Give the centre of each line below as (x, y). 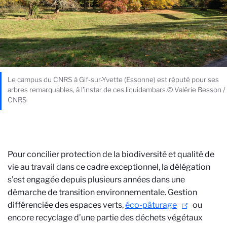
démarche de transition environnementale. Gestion (102, 192)
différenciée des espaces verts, (66, 205)
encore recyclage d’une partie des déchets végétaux (105, 218)
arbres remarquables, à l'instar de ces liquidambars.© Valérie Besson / (117, 90)
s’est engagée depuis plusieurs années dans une (96, 180)
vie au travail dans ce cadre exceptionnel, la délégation (109, 167)
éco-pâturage (151, 205)
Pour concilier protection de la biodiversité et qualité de (111, 154)
